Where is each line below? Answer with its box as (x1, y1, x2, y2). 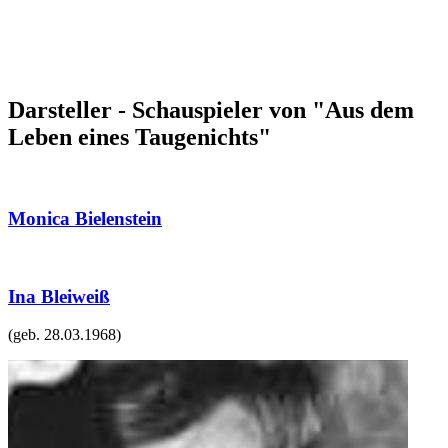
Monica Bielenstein (8, 208, 162, 230)
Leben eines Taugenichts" (8, 124, 271, 151)
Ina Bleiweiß (8, 285, 110, 307)
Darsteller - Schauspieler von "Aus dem (8, 97, 414, 124)
